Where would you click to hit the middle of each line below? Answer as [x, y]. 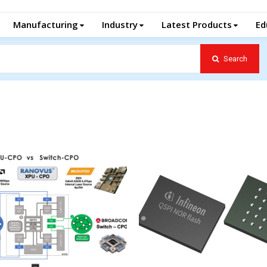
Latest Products [197, 24]
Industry [120, 24]
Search [235, 58]
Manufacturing [46, 24]
